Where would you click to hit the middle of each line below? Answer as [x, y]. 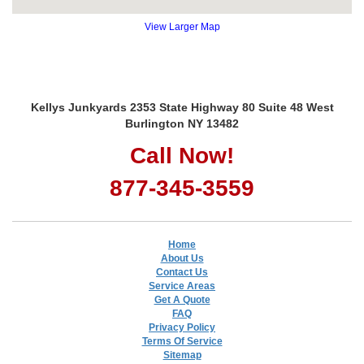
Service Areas [182, 286]
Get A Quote [182, 299]
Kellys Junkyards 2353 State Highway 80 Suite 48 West [182, 107]
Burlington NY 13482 [182, 123]
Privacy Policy [182, 327]
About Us [182, 258]
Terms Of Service [182, 341]
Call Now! [182, 155]
